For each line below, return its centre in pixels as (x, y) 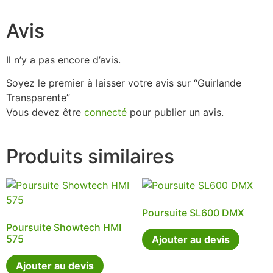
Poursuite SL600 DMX (193, 213)
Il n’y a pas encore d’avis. (63, 59)
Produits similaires (90, 157)
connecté (105, 112)
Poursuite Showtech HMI (64, 228)
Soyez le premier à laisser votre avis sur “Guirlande (124, 83)
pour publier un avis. (175, 112)
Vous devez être (45, 112)
